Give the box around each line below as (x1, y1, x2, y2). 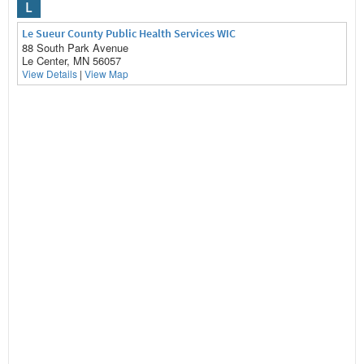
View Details (22, 67, 77, 80)
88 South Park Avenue (22, 40, 128, 55)
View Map (84, 67, 128, 80)
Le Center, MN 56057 (22, 53, 121, 68)
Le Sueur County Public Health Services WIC (22, 26, 236, 41)
